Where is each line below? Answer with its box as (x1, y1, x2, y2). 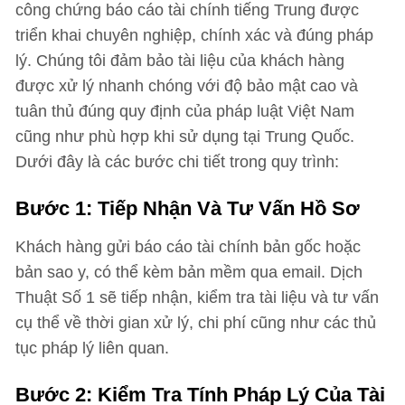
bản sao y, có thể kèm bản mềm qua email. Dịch (15, 263, 363, 281)
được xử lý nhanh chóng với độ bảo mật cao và (15, 77, 358, 95)
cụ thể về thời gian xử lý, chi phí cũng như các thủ (15, 314, 376, 332)
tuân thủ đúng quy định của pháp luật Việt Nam (15, 102, 354, 120)
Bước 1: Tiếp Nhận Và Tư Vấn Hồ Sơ (15, 197, 360, 220)
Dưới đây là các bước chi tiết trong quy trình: (15, 153, 339, 171)
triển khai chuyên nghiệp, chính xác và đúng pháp (15, 26, 373, 44)
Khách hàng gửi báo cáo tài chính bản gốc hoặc (15, 238, 361, 256)
